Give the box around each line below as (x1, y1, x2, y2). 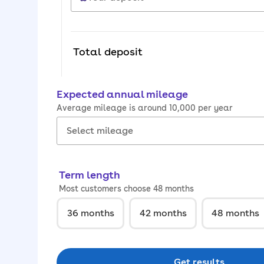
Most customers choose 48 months (59, 183, 194, 193)
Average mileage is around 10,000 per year (57, 103, 233, 113)
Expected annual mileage (57, 87, 188, 100)
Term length (59, 168, 120, 181)
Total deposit (73, 45, 143, 58)
